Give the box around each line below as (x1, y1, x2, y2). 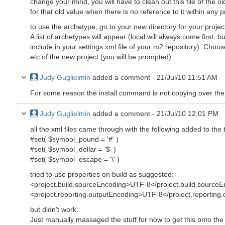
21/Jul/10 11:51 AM (157, 73, 217, 81)
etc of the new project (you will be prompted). (30, 53, 173, 61)
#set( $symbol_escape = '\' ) (30, 155, 120, 163)
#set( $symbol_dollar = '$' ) (30, 145, 116, 153)
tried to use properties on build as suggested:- (30, 170, 176, 178)
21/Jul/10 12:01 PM (157, 109, 218, 118)
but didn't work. (30, 205, 78, 213)
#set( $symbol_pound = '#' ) (30, 135, 119, 143)
